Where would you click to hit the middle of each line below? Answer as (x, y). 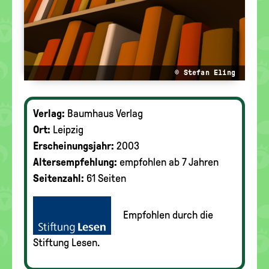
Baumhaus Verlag (105, 113)
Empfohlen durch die (168, 215)
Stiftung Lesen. (66, 243)
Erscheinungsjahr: (74, 146)
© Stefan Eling (205, 72)
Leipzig (68, 130)
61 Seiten (106, 178)
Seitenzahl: (59, 178)
